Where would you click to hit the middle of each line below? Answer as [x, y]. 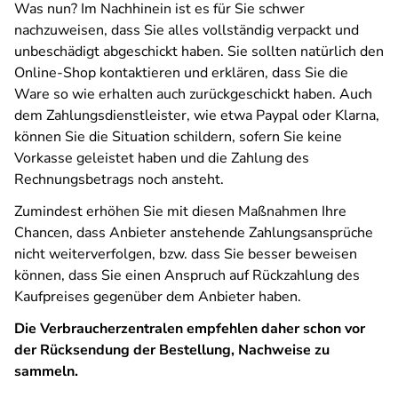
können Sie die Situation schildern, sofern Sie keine [178, 137]
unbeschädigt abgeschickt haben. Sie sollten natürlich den [199, 52]
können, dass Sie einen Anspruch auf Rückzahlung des [187, 275]
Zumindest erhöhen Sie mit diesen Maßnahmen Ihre [180, 211]
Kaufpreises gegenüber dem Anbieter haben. [158, 297]
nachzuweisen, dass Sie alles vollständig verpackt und [187, 30]
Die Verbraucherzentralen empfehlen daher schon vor [190, 329]
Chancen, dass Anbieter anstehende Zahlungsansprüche [194, 233]
